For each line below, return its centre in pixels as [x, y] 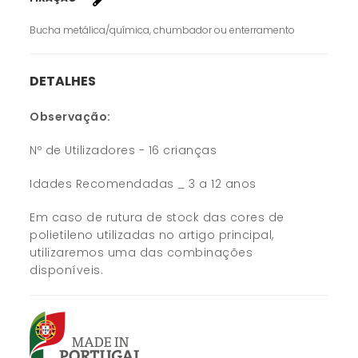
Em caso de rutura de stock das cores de [157, 218]
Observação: [70, 117]
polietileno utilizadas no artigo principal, [152, 235]
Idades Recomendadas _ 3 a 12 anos [143, 184]
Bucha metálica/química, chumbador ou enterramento [163, 30]
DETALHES [63, 82]
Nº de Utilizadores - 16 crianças [125, 151]
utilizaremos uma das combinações [141, 253]
